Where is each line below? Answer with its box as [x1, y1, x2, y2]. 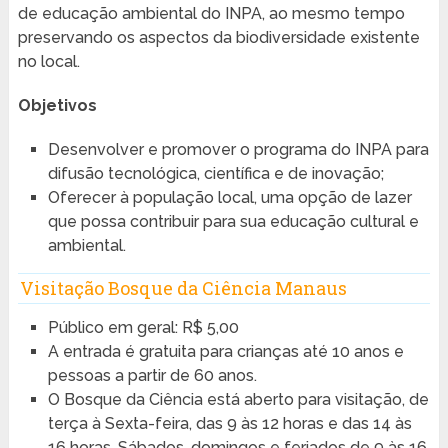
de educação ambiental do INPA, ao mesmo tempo [17, 4, 405, 24]
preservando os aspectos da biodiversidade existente [17, 28, 420, 48]
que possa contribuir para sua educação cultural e [47, 212, 419, 232]
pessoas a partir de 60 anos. [47, 365, 257, 385]
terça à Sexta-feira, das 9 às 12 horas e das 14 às [47, 413, 412, 433]
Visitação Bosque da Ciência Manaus [19, 275, 347, 300]
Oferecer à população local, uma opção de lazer [47, 188, 412, 208]
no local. [17, 52, 80, 72]
